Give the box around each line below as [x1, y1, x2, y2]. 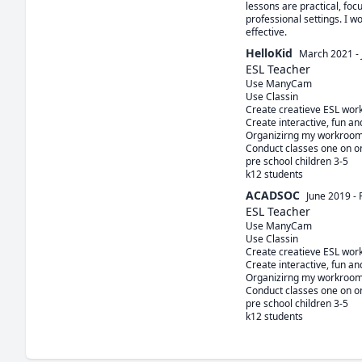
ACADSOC [246, 187, 300, 203]
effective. [246, 25, 287, 39]
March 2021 [299, 47, 353, 61]
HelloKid [246, 45, 293, 61]
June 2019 [306, 189, 351, 203]
